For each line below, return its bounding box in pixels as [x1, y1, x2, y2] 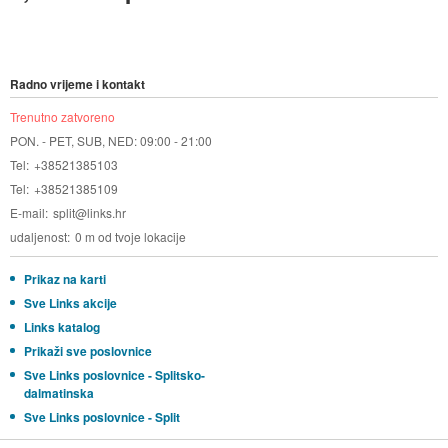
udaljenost [9, 228, 67, 246]
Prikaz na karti [23, 270, 106, 289]
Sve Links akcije [23, 294, 117, 313]
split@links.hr [52, 204, 126, 222]
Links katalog [23, 318, 100, 337]
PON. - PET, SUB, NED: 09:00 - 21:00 [9, 132, 212, 150]
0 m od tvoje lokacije [74, 228, 186, 246]
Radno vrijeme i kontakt [9, 75, 145, 94]
